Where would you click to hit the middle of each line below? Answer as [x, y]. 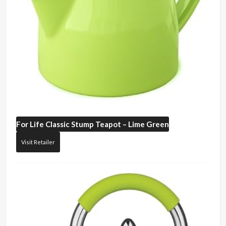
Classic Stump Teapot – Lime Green [107, 124]
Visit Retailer [38, 142]
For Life [30, 124]
